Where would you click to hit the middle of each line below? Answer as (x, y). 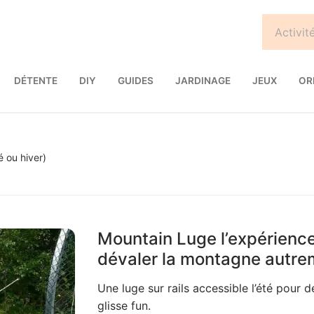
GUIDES (136, 80)
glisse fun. (124, 305)
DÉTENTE (36, 80)
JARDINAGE (203, 80)
